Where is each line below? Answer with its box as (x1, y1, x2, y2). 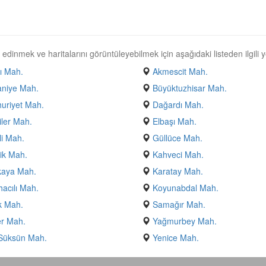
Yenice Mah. (153, 232, 199, 243)
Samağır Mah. (153, 198, 205, 210)
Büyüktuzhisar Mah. (153, 82, 227, 94)
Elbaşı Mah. (153, 115, 197, 127)
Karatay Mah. (153, 165, 203, 177)
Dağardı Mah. (153, 99, 204, 110)
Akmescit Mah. (153, 65, 208, 77)
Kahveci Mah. (153, 148, 204, 160)
